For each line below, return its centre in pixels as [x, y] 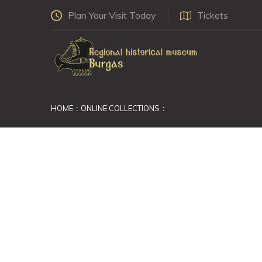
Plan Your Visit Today [112, 15]
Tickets [213, 15]
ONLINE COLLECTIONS [120, 108]
